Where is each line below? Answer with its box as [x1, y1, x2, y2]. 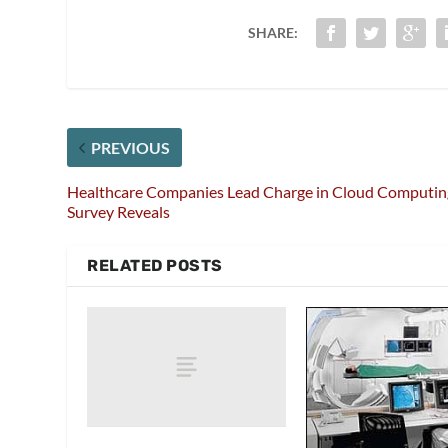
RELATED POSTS [87, 256, 223, 276]
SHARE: [247, 24, 298, 42]
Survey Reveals [67, 202, 171, 222]
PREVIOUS [91, 138, 171, 158]
